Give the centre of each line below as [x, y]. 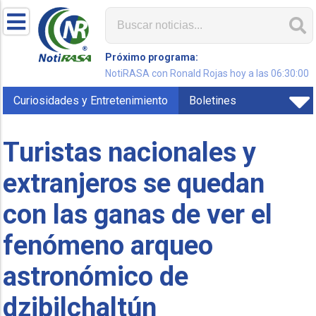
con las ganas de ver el [138, 214]
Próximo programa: [152, 57]
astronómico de [96, 276]
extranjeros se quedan [134, 183]
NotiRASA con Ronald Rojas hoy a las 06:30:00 [207, 73]
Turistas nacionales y [130, 152]
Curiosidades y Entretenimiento [91, 101]
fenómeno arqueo [108, 245]
